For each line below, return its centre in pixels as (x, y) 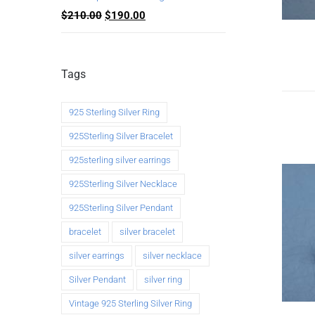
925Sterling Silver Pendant (121, 207)
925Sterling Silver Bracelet (121, 136)
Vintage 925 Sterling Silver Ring (130, 303)
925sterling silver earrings (120, 160)
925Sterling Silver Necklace (123, 184)
